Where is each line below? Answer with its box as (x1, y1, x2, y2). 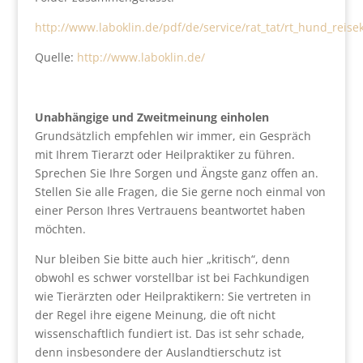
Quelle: (34, 49, 77, 65)
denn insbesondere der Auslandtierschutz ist (34, 344, 281, 360)
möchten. (34, 221, 86, 237)
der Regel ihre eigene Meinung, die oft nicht (34, 307, 275, 322)
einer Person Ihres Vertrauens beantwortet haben (34, 203, 305, 218)
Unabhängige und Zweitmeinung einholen (34, 109, 269, 125)
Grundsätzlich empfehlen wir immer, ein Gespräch (34, 128, 311, 143)
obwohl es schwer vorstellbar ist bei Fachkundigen (34, 270, 310, 285)
